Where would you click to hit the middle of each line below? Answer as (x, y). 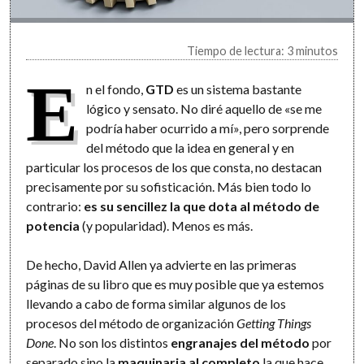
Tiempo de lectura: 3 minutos (262, 51)
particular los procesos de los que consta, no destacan (174, 167)
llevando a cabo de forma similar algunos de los (156, 304)
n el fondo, (115, 89)
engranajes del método (240, 343)
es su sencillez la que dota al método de (202, 206)
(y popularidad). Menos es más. (167, 226)
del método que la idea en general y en (190, 148)
